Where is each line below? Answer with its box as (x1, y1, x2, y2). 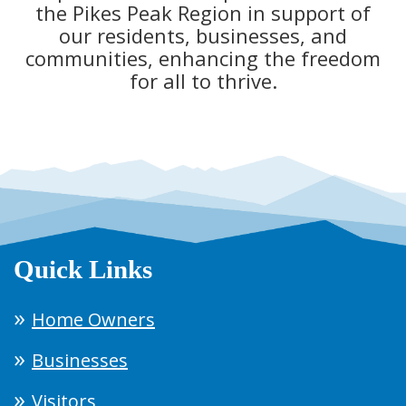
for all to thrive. (129, 66, 277, 94)
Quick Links (14, 254, 152, 284)
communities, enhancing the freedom (25, 43, 381, 72)
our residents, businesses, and (59, 21, 347, 49)
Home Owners (32, 306, 155, 332)
